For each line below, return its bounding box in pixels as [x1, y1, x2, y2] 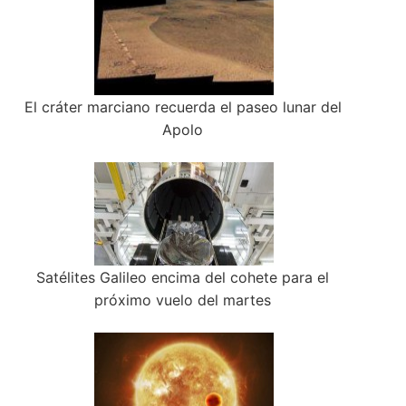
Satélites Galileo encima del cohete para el [36, 268, 330, 287]
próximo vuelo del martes [94, 291, 272, 310]
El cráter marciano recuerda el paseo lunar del [24, 98, 342, 117]
